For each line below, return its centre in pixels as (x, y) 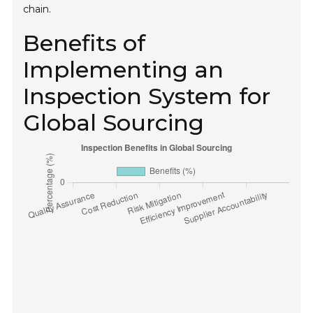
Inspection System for (147, 96)
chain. (37, 9)
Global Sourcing (114, 123)
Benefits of (85, 43)
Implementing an (124, 70)
